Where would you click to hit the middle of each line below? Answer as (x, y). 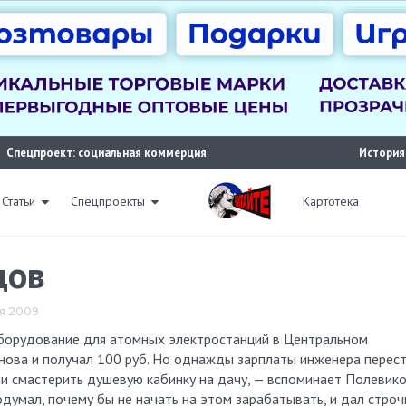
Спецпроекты (108, 201)
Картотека (331, 201)
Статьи (19, 201)
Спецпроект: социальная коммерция (107, 153)
